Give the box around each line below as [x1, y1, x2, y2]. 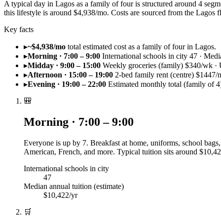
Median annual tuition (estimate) [24, 182, 124, 190]
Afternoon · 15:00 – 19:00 [28, 70, 113, 79]
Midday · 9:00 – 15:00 [28, 61, 101, 70]
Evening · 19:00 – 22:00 [28, 79, 106, 88]
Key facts [4, 25, 34, 34]
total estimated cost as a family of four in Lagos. [68, 42, 216, 51]
